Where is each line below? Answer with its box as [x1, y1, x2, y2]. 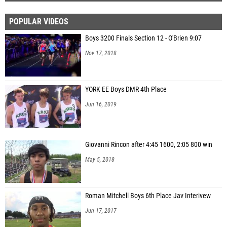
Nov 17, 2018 [85, 49, 117, 57]
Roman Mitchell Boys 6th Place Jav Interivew [85, 191, 211, 200]
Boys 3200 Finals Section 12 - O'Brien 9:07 [85, 33, 202, 43]
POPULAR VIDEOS [9, 16, 68, 26]
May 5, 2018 [85, 156, 115, 163]
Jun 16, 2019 [85, 100, 117, 108]
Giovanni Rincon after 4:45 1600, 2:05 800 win [85, 140, 212, 149]
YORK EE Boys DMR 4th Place [85, 85, 167, 94]
